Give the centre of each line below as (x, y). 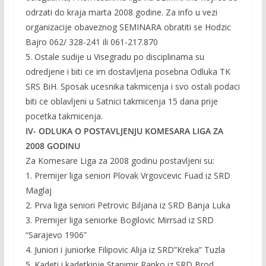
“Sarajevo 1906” (56, 235)
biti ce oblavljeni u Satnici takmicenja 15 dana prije (121, 101)
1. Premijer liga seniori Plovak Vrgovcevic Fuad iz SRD (128, 175)
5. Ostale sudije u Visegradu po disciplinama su (115, 57)
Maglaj (38, 190)
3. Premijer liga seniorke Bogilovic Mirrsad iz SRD (119, 220)
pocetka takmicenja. (64, 116)
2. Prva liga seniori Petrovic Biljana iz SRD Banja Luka (128, 205)
